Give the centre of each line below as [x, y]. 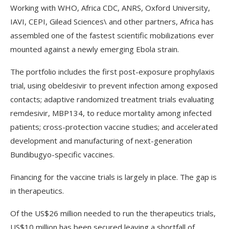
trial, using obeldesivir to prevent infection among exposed [114, 85]
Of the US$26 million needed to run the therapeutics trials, [113, 213]
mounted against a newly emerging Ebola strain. [95, 49]
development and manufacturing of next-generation [101, 141]
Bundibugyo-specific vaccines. [63, 154]
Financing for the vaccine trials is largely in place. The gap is [113, 177]
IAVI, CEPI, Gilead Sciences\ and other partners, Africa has [112, 21]
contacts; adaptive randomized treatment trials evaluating [112, 99]
